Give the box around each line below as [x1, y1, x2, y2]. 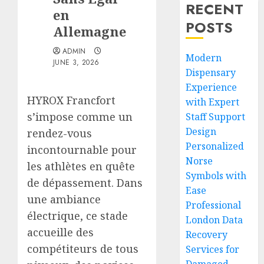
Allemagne [53, 22, 126, 40]
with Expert [186, 95, 240, 108]
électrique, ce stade [27, 209, 128, 223]
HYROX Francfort [27, 93, 115, 107]
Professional [186, 199, 242, 212]
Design [186, 125, 217, 138]
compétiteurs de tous [27, 242, 138, 256]
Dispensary [186, 66, 236, 79]
